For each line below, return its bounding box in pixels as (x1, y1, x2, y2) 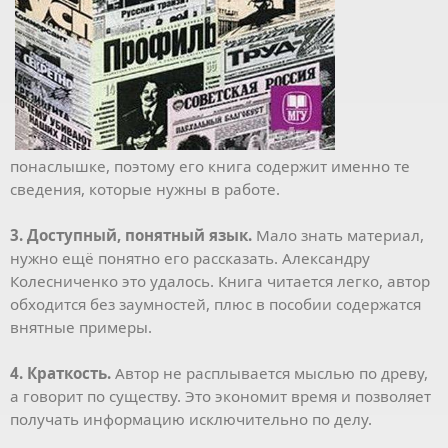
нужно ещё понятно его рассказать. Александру (10, 248, 370, 269)
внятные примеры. (10, 317, 152, 338)
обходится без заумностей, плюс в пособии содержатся (10, 294, 421, 315)
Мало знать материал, (252, 225, 424, 246)
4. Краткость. (10, 363, 111, 384)
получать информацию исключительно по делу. (10, 409, 372, 430)
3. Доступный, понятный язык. (10, 225, 252, 246)
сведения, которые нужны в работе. (10, 179, 280, 200)
